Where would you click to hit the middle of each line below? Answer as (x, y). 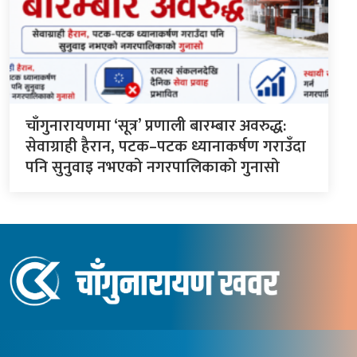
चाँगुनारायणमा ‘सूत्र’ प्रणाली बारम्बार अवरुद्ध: (156, 126)
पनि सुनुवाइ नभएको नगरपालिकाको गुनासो (153, 168)
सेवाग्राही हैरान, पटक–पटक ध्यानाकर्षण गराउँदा (166, 147)
